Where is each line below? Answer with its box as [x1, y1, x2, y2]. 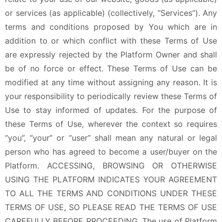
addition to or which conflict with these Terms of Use [5, 36, 217, 46]
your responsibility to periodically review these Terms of [5, 91, 217, 101]
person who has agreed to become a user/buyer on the [5, 147, 217, 157]
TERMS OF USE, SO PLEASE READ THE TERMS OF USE [5, 202, 217, 212]
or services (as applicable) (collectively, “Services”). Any [5, 8, 217, 18]
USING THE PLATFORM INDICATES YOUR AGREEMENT [5, 174, 217, 184]
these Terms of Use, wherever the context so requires [5, 119, 217, 129]
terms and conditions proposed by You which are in [5, 22, 217, 32]
